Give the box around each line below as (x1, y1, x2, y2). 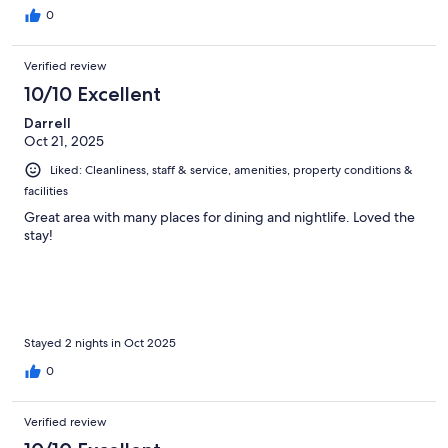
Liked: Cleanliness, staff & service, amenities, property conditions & (50, 161, 413, 178)
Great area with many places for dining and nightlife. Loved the (24, 207, 415, 226)
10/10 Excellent (24, 81, 161, 106)
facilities (24, 182, 68, 199)
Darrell (24, 113, 71, 132)
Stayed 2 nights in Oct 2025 (24, 334, 176, 351)
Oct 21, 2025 (24, 131, 104, 150)
